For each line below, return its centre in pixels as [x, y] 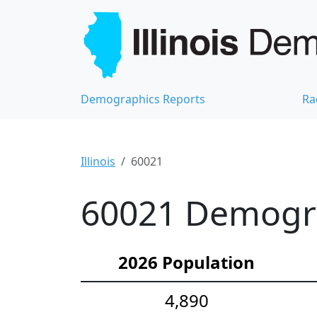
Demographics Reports [143, 99]
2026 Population [186, 263]
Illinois [98, 162]
